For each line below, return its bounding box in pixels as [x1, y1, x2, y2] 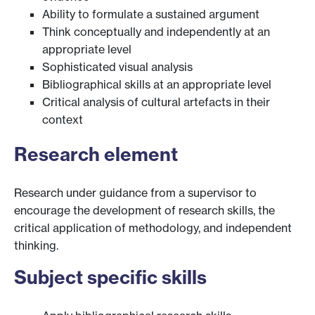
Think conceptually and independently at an [42, 25, 270, 39]
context [42, 112, 83, 127]
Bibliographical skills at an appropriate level [42, 77, 271, 92]
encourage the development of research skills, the [14, 202, 275, 217]
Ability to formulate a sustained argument [42, 7, 259, 22]
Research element [14, 143, 178, 167]
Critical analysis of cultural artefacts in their [42, 95, 270, 110]
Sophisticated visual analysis [42, 60, 193, 75]
